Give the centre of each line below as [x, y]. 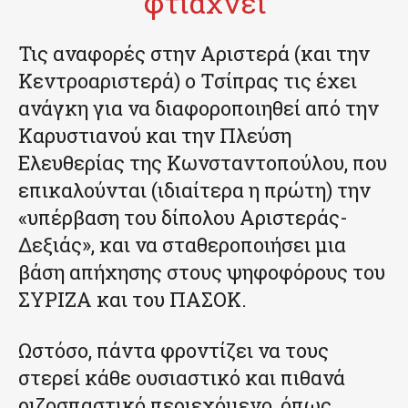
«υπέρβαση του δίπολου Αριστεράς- [183, 217]
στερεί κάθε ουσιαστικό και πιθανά [182, 377]
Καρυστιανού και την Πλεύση [155, 135]
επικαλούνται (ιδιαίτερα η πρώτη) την [194, 189]
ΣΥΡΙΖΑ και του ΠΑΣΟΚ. [133, 299]
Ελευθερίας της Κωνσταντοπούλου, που [203, 162]
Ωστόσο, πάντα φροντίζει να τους [173, 350]
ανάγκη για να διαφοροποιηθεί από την [199, 107]
